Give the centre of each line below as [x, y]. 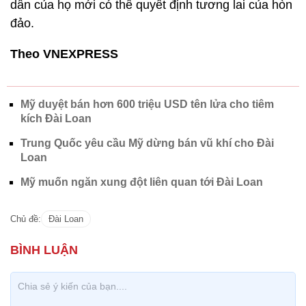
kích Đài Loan [56, 119]
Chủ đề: [26, 219]
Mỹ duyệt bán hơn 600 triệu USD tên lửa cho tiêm [147, 105]
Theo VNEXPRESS [64, 54]
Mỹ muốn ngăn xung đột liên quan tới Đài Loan [142, 182]
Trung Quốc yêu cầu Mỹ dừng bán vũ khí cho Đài [147, 143]
